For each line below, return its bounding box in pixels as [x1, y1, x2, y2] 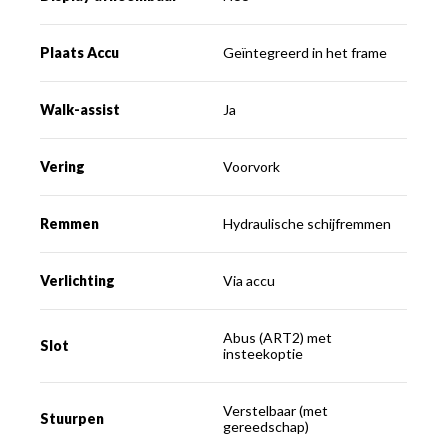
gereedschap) [223, 417, 310, 435]
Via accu [223, 271, 276, 289]
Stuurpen [40, 409, 105, 427]
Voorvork [223, 157, 281, 175]
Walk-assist [40, 100, 121, 118]
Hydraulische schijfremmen [223, 214, 392, 232]
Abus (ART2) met [223, 328, 333, 346]
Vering [40, 157, 86, 175]
